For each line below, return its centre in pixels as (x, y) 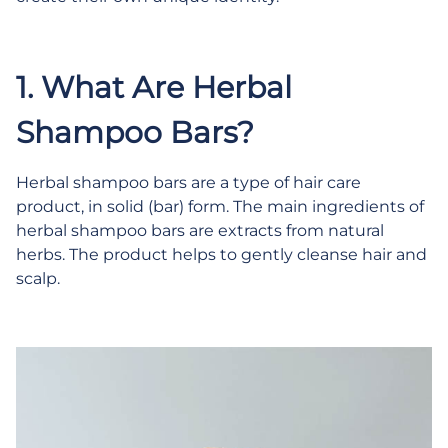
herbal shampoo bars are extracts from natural (200, 230)
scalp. (38, 278)
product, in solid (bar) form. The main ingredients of (220, 206)
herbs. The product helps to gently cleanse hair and (221, 254)
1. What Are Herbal (154, 87)
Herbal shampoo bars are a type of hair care (188, 182)
